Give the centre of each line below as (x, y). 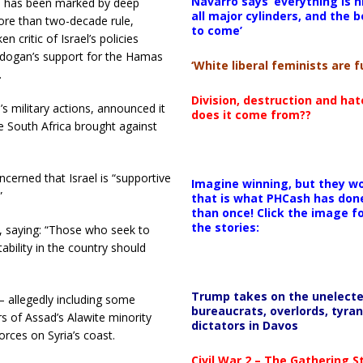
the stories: (225, 227)
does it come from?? (251, 114)
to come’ (216, 30)
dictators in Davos (244, 325)
